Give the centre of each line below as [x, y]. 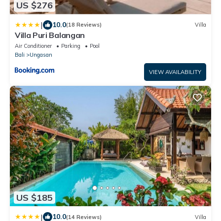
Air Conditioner [33, 46]
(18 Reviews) [84, 25]
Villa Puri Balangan [50, 35]
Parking [71, 46]
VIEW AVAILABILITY [175, 72]
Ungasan [41, 55]
